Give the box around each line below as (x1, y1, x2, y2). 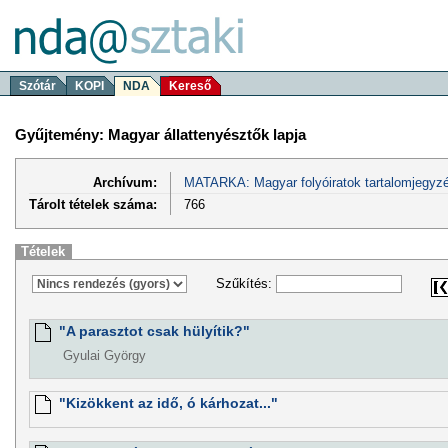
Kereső (169, 79, 211, 93)
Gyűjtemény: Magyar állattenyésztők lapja (15, 125, 306, 143)
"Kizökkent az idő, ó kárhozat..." (58, 395, 278, 412)
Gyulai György (62, 348, 146, 364)
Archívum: (93, 174, 157, 190)
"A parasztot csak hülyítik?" (58, 323, 250, 340)
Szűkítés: (215, 276, 276, 292)
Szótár (19, 79, 56, 93)
